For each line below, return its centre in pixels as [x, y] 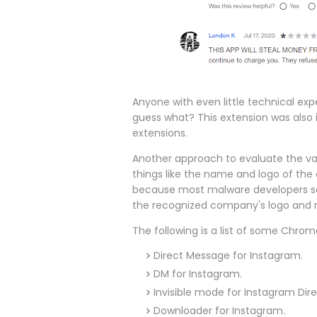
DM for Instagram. [198, 274]
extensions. [160, 133]
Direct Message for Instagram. [228, 256]
